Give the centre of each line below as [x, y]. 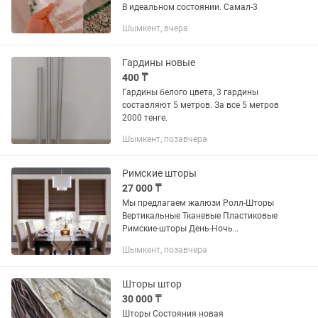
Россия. [138, 254]
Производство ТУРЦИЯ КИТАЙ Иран [197, 241]
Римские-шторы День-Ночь [177, 229]
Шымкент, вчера [155, 28]
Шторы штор [152, 284]
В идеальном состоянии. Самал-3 [190, 7]
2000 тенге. [145, 118]
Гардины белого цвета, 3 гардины [190, 92]
